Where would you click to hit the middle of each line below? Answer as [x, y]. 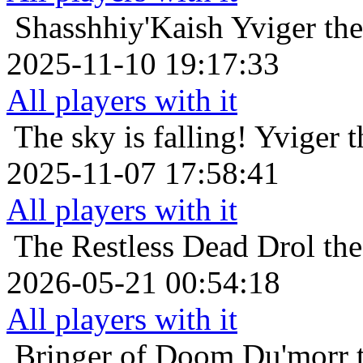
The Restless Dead [131, 246]
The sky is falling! [130, 136]
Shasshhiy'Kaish [119, 27]
